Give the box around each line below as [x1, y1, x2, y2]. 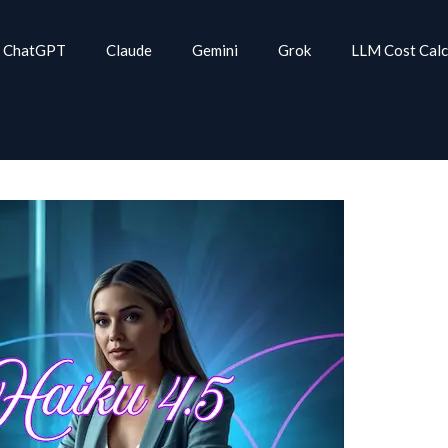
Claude [106, 41, 152, 59]
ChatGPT [3, 41, 66, 59]
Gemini [192, 41, 238, 59]
